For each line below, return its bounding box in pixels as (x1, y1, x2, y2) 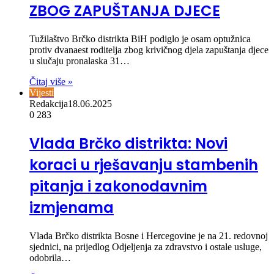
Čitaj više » (29, 76, 73, 87)
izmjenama (29, 197, 114, 218)
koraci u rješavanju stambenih (29, 154, 258, 175)
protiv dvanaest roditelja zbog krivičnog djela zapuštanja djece (29, 44, 268, 55)
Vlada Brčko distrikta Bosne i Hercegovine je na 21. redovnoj (29, 230, 268, 241)
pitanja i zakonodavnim (29, 176, 207, 196)
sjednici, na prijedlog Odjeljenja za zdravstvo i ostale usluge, (29, 241, 262, 252)
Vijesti (29, 87, 54, 98)
